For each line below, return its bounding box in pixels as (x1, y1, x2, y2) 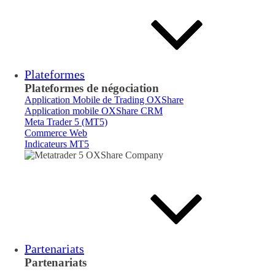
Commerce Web (25, 128, 87, 138)
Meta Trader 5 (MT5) (25, 117, 107, 127)
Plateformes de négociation (25, 82, 159, 95)
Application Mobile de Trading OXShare (25, 95, 184, 105)
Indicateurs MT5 (25, 139, 89, 149)
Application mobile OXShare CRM (25, 106, 163, 116)
